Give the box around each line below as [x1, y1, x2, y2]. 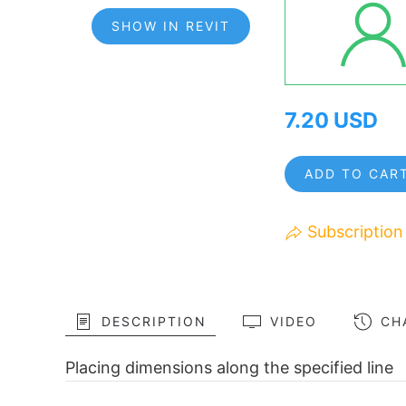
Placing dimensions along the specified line [65, 358, 393, 377]
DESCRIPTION [101, 314, 207, 329]
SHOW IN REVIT [111, 18, 230, 34]
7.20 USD [285, 107, 378, 133]
